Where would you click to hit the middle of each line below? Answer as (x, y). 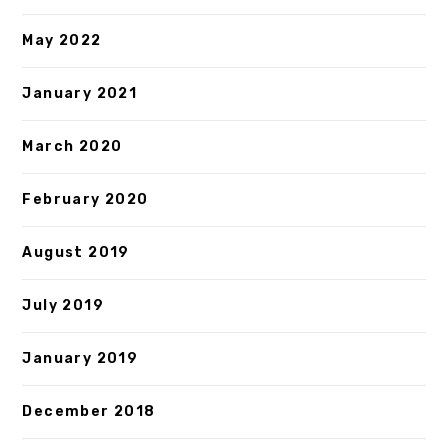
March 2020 (72, 147)
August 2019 (76, 253)
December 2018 (89, 412)
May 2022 (62, 41)
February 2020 (85, 200)
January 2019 (80, 359)
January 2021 (80, 94)
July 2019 (63, 306)
